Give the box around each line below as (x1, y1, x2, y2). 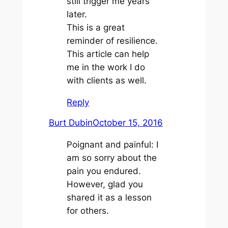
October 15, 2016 (92, 117, 163, 128)
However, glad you (67, 179, 144, 189)
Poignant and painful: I (67, 139, 159, 150)
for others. (67, 205, 109, 216)
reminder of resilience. (67, 36, 158, 46)
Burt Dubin (48, 117, 93, 128)
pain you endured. (67, 165, 141, 176)
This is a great (67, 22, 125, 33)
